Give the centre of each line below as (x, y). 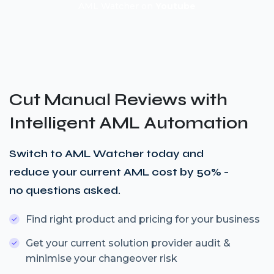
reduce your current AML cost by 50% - (119, 172)
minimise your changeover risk (102, 258)
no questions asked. (65, 190)
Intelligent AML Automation (129, 123)
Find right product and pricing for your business (143, 219)
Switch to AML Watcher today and (106, 153)
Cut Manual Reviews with (118, 99)
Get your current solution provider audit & (128, 243)
